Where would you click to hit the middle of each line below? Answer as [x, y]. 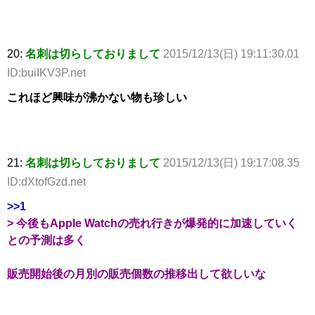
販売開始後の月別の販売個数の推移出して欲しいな [136, 274]
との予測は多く [46, 240]
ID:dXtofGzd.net [46, 182]
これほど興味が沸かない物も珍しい [97, 98]
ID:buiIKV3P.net [46, 73]
